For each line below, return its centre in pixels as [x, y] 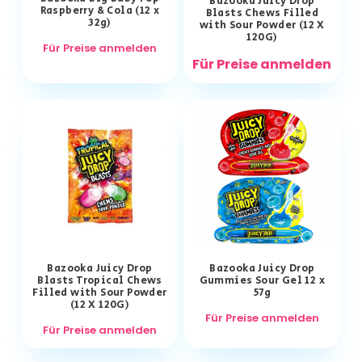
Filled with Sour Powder [100, 293]
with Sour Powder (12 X [262, 26]
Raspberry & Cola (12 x [100, 11]
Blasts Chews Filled [262, 14]
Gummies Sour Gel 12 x [262, 280]
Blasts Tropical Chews [100, 280]
